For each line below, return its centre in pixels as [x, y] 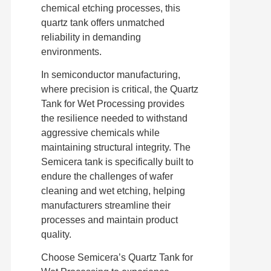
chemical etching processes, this [110, 8]
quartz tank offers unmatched [103, 22]
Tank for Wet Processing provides [113, 103]
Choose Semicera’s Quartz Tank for [117, 258]
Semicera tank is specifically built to [117, 162]
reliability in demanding [91, 37]
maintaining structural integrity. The [116, 147]
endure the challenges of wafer [107, 176]
